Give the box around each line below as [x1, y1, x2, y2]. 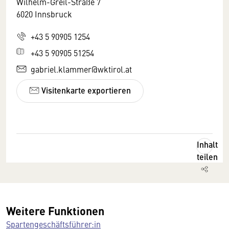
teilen [197, 151, 218, 163]
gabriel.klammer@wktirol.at [31, 63, 132, 75]
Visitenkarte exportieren [39, 84, 131, 97]
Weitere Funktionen [6, 202, 104, 219]
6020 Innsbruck [16, 8, 72, 19]
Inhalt [197, 139, 218, 151]
